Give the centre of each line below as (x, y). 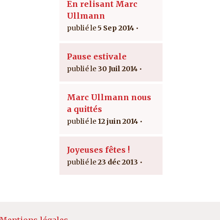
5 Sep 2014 (116, 28)
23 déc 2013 (118, 162)
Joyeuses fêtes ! (98, 150)
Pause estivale (97, 56)
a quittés (84, 109)
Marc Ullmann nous (109, 97)
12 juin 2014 (118, 121)
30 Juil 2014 (118, 69)
